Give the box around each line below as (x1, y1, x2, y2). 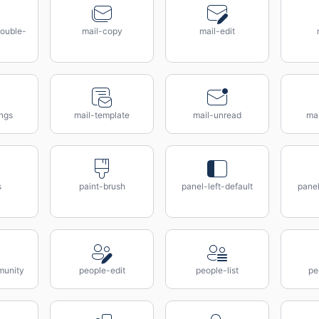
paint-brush (78, 181, 125, 192)
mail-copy (81, 26, 122, 36)
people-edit (78, 265, 125, 276)
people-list (196, 265, 239, 276)
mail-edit (199, 26, 235, 36)
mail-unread (193, 110, 241, 120)
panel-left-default (182, 181, 253, 192)
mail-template (74, 110, 130, 120)
